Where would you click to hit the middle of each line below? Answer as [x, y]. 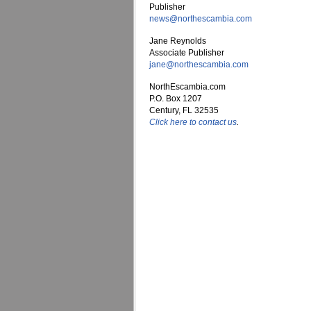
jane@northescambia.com [199, 65]
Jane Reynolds [178, 41]
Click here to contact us [193, 122]
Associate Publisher [187, 53]
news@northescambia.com [201, 19]
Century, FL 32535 [184, 110]
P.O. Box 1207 [176, 99]
